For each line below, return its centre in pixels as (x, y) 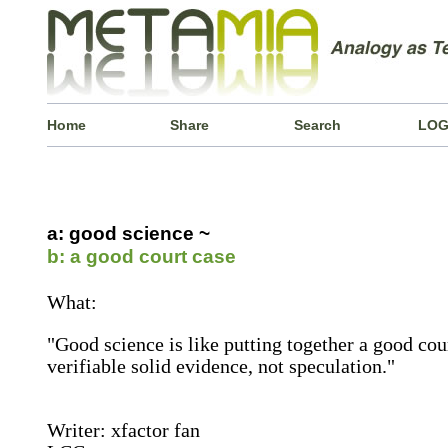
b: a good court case (141, 256)
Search (318, 125)
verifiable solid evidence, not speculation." (220, 366)
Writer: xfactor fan (123, 430)
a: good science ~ (128, 233)
